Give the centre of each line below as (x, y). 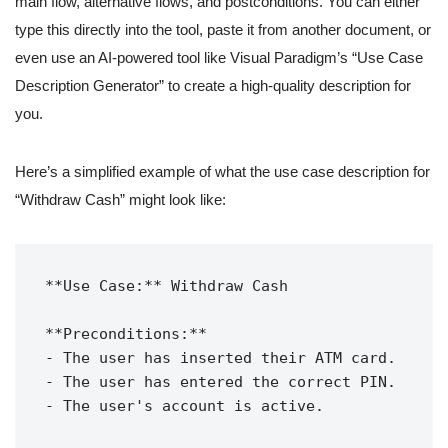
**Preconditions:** (126, 334)
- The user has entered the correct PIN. (220, 382)
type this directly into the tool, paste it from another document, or (223, 30)
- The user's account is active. (184, 406)
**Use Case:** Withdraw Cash (166, 286)
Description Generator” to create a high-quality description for (213, 86)
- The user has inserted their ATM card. (220, 358)
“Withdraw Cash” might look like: (120, 200)
